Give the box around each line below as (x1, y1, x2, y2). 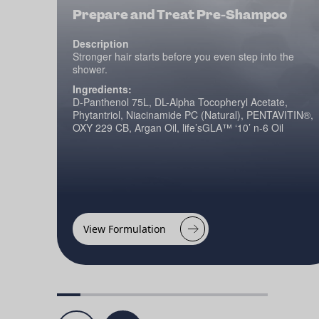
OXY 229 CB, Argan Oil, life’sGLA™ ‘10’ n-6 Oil (73, 120, 283, 135)
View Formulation (83, 221, 166, 236)
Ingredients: (73, 82, 132, 96)
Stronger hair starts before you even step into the (73, 49, 294, 63)
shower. (73, 62, 108, 76)
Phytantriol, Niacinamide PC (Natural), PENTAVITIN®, (73, 108, 313, 122)
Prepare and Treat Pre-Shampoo (73, 6, 287, 23)
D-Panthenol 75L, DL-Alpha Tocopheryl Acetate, (73, 95, 288, 109)
